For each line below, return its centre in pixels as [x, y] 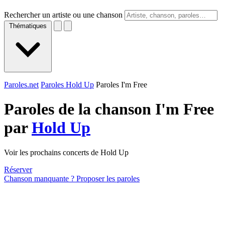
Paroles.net [21, 85]
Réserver [18, 169]
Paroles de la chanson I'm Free [109, 109]
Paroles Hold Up [67, 85]
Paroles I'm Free [122, 85]
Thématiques [28, 26]
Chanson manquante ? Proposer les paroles [72, 178]
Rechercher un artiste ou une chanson [63, 15]
